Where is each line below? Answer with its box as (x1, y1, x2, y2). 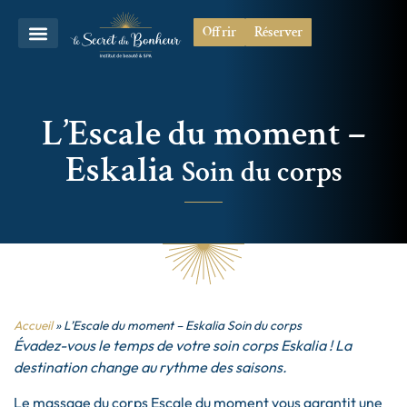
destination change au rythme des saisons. (14, 358, 287, 377)
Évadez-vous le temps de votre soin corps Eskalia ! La (14, 336, 352, 355)
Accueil (14, 317, 53, 334)
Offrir (202, 24, 236, 41)
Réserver (253, 24, 303, 41)
